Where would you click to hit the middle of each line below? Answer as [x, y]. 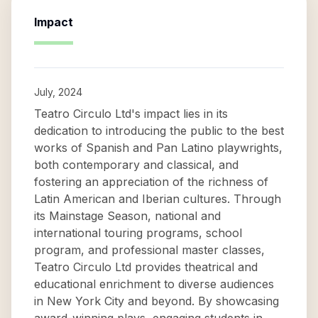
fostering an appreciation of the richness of [151, 182]
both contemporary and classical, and [136, 165]
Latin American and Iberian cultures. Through [158, 199]
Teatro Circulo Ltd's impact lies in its [131, 114]
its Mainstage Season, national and [127, 216]
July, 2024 [58, 92]
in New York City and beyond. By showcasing [157, 301]
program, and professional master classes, [149, 250]
